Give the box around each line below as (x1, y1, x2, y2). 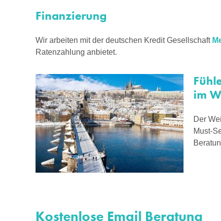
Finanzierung (36, 8, 107, 24)
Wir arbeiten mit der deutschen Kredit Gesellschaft (36, 36, 212, 45)
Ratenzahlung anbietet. (36, 48, 117, 57)
